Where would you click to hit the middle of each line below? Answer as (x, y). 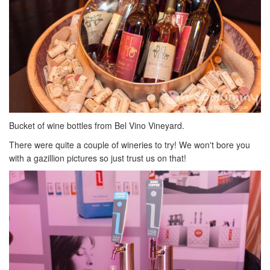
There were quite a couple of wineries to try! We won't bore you (130, 144)
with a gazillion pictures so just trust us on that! (98, 158)
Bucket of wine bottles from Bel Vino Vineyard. (97, 125)
